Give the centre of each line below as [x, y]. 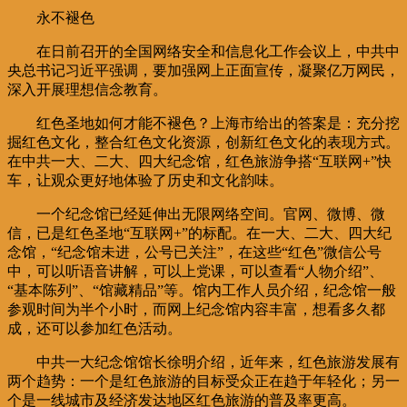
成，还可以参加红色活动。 [94, 328]
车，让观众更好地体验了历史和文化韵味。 [145, 180]
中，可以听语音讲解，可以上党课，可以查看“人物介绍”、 [195, 271]
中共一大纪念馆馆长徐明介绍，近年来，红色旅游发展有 [218, 362]
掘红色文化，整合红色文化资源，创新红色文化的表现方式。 [203, 142]
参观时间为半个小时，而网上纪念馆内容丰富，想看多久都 [196, 309]
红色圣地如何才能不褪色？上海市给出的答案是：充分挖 [218, 123]
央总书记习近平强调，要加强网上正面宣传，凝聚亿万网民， [203, 70]
